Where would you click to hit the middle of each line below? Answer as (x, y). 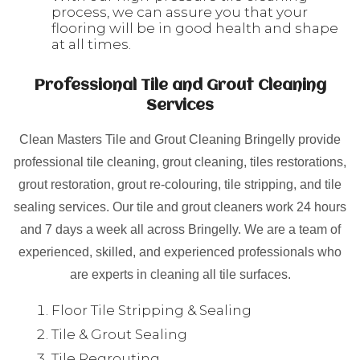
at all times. (91, 44)
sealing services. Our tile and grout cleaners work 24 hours (180, 207)
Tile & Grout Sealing (119, 334)
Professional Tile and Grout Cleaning (180, 86)
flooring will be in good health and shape (195, 28)
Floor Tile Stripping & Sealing (151, 310)
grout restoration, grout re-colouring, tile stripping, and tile (180, 184)
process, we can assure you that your (180, 12)
